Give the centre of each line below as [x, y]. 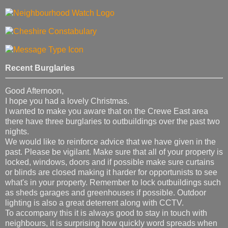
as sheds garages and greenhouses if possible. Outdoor [106, 193]
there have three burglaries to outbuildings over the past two [112, 122]
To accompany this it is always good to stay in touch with [106, 213]
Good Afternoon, [34, 91]
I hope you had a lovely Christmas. [67, 101]
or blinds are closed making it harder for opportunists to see [111, 173]
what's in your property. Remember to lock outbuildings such [113, 183]
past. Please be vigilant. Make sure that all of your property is [114, 152]
